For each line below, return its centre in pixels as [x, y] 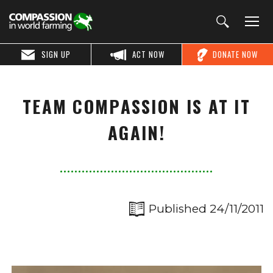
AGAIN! [136, 132]
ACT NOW [149, 54]
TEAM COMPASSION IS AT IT [136, 106]
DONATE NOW [235, 54]
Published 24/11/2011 [206, 209]
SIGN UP [56, 54]
